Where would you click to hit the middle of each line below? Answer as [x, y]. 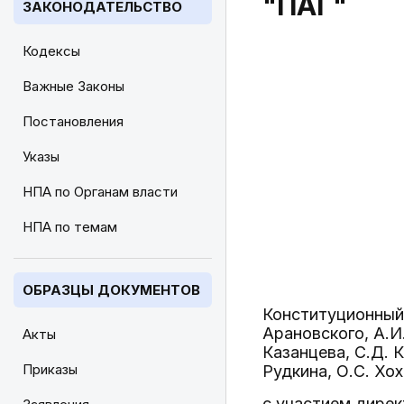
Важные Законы [73, 86]
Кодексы [51, 51]
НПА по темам [70, 227]
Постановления [73, 121]
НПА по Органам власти [100, 192]
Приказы [50, 369]
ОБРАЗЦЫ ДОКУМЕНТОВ [111, 290]
